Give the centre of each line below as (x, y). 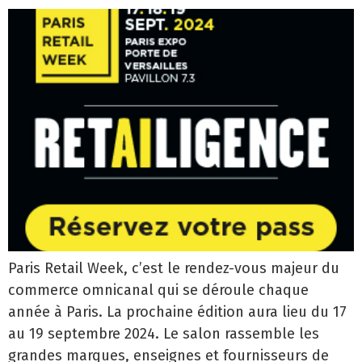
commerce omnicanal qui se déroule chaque (158, 290)
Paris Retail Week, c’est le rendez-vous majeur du (174, 269)
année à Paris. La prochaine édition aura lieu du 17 (177, 312)
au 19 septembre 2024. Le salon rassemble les (164, 334)
